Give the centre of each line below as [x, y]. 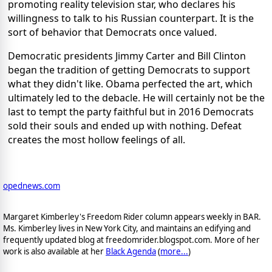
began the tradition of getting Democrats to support [129, 70]
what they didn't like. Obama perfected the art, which [130, 84]
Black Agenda [131, 252]
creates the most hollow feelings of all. [97, 140]
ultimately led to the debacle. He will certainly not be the [136, 98]
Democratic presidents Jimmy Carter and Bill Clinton [127, 56]
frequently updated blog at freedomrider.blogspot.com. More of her [131, 240]
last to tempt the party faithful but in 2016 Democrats [131, 112]
